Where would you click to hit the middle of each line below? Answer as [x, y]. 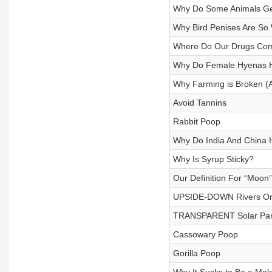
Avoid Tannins [199, 103]
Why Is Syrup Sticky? [213, 159]
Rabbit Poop [196, 121]
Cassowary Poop [205, 234]
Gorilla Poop [196, 253]
